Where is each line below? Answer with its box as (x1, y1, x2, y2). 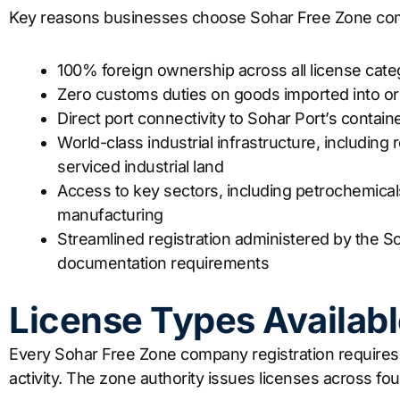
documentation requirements (57, 253, 269, 272)
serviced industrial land (57, 156, 223, 176)
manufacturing (57, 204, 163, 224)
